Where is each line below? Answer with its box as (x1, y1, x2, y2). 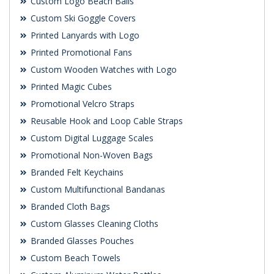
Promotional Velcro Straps (28, 98, 135, 110)
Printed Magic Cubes (28, 81, 112, 93)
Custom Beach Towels (28, 252, 120, 264)
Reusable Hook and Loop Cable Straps (28, 115, 183, 127)
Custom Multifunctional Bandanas (28, 183, 165, 196)
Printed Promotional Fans (28, 46, 132, 59)
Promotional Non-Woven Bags (28, 149, 153, 161)
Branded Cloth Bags (28, 201, 110, 213)
